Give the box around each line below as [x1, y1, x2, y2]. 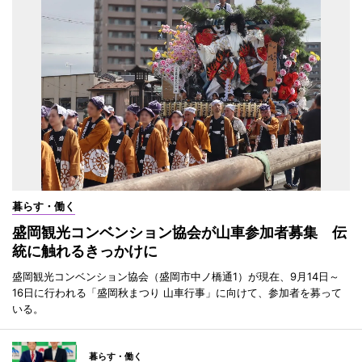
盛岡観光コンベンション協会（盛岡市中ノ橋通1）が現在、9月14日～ [12, 269, 339, 283]
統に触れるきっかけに [12, 242, 158, 259]
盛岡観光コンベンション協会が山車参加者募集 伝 [12, 223, 347, 241]
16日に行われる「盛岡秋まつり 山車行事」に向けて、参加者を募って [12, 285, 342, 299]
